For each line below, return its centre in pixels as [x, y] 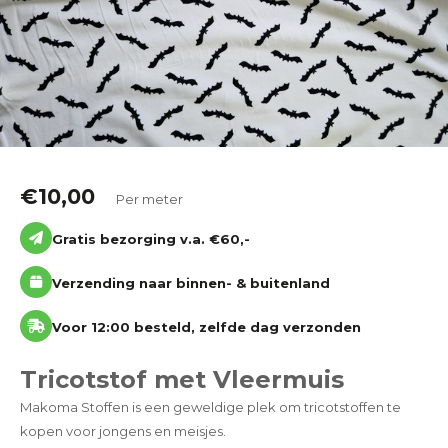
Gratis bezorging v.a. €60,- [151, 238]
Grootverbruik [224, 79]
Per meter [149, 198]
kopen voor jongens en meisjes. [123, 430]
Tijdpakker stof [224, 143]
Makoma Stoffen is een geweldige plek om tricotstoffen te [210, 406]
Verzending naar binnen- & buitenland [191, 282]
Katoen [224, 15]
